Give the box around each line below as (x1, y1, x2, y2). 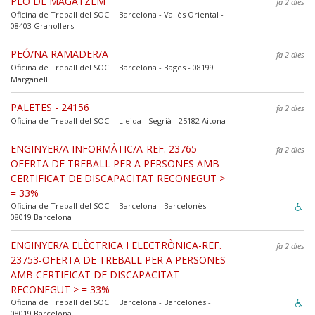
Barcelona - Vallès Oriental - (117, 9, 224, 20)
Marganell (11, 73, 48, 84)
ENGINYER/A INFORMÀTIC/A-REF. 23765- (11, 141, 200, 155)
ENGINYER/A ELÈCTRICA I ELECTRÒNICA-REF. (11, 238, 221, 252)
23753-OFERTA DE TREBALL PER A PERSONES (11, 252, 226, 266)
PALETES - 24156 (11, 100, 89, 114)
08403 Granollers (11, 20, 74, 32)
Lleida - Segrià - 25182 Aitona (117, 115, 226, 126)
